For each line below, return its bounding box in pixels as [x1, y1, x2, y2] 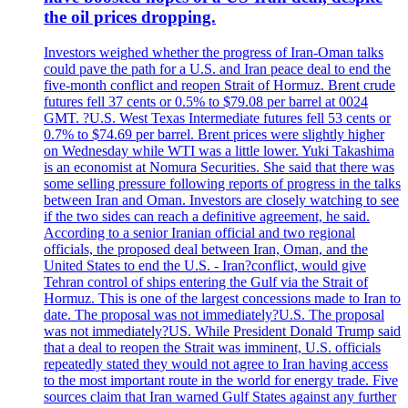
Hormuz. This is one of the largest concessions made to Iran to [44, 291, 401, 307]
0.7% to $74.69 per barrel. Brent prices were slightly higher [44, 127, 384, 143]
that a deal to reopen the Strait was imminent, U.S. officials [44, 340, 381, 356]
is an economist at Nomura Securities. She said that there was [44, 159, 394, 176]
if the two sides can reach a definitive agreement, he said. [44, 209, 370, 225]
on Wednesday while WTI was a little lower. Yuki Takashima [44, 143, 394, 159]
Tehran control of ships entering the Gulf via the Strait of [44, 274, 368, 291]
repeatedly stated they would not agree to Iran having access [44, 356, 388, 372]
